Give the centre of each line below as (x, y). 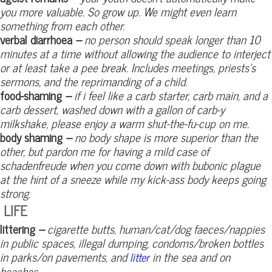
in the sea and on (190, 257)
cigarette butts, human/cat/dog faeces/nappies (155, 229)
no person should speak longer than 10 (171, 39)
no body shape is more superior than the (165, 137)
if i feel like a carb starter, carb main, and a (169, 95)
